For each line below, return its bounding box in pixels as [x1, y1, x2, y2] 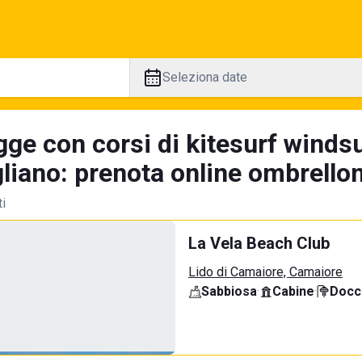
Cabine [272, 284, 314, 299]
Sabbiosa [201, 284, 257, 299]
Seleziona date [162, 69, 247, 85]
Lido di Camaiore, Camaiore [188, 264, 343, 280]
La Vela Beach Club [188, 234, 330, 253]
